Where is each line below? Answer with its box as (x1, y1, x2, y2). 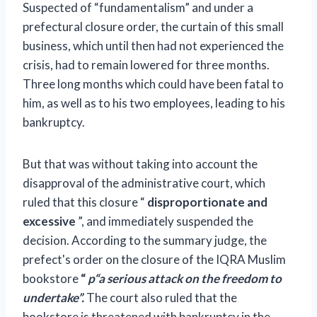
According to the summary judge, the (71, 233, 267, 248)
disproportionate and (147, 195, 267, 210)
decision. (23, 233, 71, 248)
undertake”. (23, 290, 84, 306)
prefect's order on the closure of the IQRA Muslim (23, 252, 286, 267)
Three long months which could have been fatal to (23, 76, 284, 92)
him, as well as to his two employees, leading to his (23, 96, 285, 111)
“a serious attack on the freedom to (94, 271, 282, 287)
